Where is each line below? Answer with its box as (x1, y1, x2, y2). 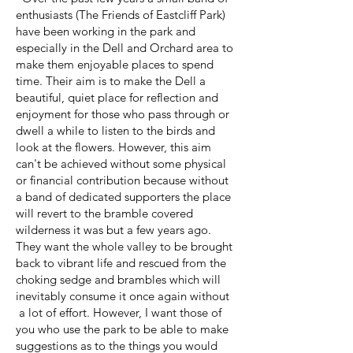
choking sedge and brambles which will (16, 272, 221, 287)
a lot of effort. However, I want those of (16, 305, 221, 320)
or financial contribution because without (16, 173, 229, 188)
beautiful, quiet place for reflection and (16, 90, 218, 105)
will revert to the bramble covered (16, 206, 193, 221)
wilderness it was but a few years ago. (16, 222, 211, 237)
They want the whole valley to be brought (16, 239, 232, 254)
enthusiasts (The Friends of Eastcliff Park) (16, 7, 225, 22)
